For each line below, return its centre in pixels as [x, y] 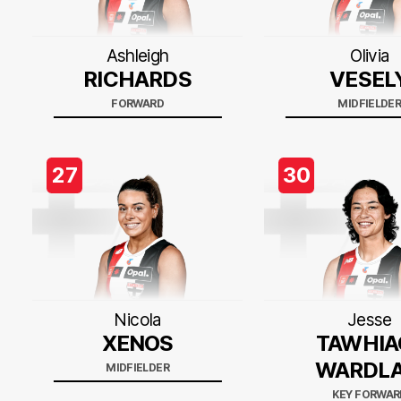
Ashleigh [137, 56]
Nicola [137, 320]
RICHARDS [137, 79]
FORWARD [137, 103]
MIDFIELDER [137, 367]
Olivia [370, 56]
